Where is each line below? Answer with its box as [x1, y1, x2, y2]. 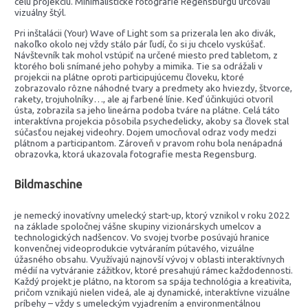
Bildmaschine [14, 178, 82, 191]
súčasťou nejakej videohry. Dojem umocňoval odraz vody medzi [14, 126, 277, 137]
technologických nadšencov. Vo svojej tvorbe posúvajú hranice [14, 231, 270, 243]
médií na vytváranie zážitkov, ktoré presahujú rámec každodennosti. [14, 264, 294, 276]
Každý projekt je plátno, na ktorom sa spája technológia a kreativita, [14, 275, 292, 287]
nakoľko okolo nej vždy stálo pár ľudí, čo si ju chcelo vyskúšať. [14, 38, 266, 49]
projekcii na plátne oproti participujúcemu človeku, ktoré [14, 71, 245, 82]
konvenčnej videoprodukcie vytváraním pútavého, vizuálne [14, 242, 255, 254]
